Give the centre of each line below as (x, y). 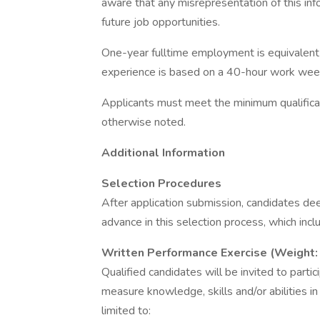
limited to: (126, 311)
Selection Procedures (161, 184)
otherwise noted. (144, 122)
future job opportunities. (161, 22)
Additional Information (163, 153)
